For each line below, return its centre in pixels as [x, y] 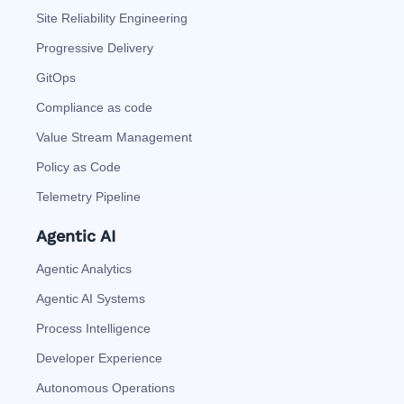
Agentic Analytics [84, 268]
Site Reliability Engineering [112, 18]
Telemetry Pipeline [88, 196]
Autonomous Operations [106, 387]
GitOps [56, 77]
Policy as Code [78, 166]
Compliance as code [94, 107]
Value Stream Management [114, 137]
